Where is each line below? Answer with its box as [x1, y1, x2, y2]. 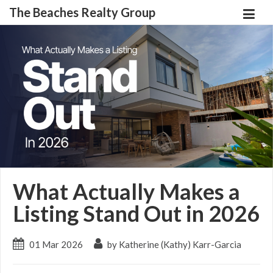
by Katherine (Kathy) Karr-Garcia [105, 239, 241, 250]
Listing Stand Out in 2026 [13, 200, 260, 227]
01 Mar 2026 [29, 239, 83, 250]
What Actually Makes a [13, 178, 240, 205]
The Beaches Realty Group [9, 5, 155, 19]
